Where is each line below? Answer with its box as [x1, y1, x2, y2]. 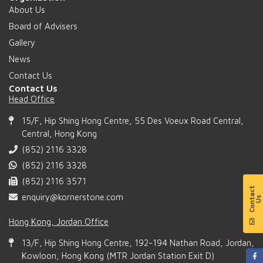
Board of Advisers [9, 21, 77, 32]
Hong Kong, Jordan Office [9, 216, 109, 227]
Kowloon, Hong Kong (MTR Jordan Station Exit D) [22, 250, 214, 261]
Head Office [9, 94, 55, 104]
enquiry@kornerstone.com [22, 191, 123, 202]
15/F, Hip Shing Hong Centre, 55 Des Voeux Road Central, [22, 115, 244, 126]
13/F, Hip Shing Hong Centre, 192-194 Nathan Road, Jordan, [22, 237, 254, 248]
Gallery [9, 38, 35, 48]
